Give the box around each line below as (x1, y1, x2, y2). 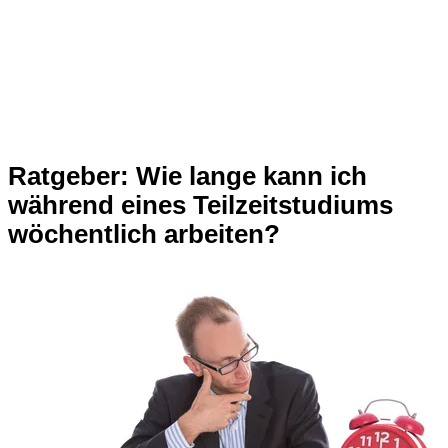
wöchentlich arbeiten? (8, 220, 280, 249)
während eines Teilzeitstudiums (8, 191, 393, 220)
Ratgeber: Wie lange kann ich (8, 162, 367, 191)
